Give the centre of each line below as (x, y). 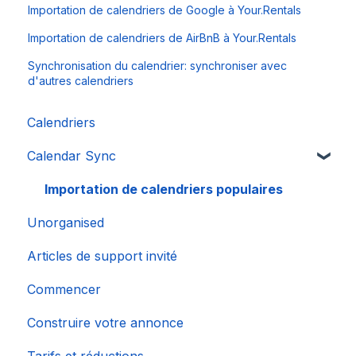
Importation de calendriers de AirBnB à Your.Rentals (163, 37)
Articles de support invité (102, 256)
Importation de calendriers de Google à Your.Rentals (165, 10)
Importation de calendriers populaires (164, 190)
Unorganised (66, 223)
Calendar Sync (72, 156)
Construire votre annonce (105, 323)
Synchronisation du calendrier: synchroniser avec (158, 65)
